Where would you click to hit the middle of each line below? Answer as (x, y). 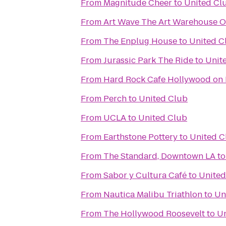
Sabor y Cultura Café (145, 175)
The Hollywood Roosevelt (154, 214)
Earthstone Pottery (140, 137)
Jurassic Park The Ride (148, 60)
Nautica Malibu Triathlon (153, 194)
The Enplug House (140, 41)
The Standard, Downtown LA (159, 156)
